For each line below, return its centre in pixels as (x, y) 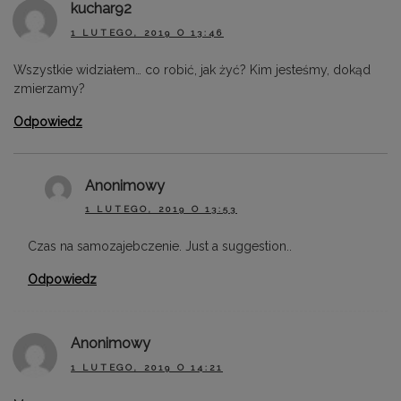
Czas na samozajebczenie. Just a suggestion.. (160, 247)
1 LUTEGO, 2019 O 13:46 (147, 32)
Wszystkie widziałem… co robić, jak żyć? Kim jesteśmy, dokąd (192, 69)
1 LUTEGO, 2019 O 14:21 (147, 367)
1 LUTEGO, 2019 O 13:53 (161, 209)
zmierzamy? (49, 88)
